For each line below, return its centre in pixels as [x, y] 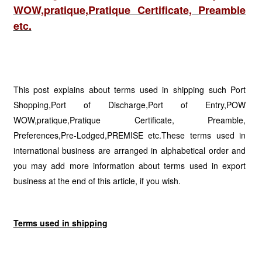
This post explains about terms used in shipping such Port [130, 89]
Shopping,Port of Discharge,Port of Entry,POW [130, 105]
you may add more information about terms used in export [130, 166]
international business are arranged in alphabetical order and [130, 150]
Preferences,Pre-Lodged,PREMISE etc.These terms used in [130, 135]
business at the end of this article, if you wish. [97, 181]
